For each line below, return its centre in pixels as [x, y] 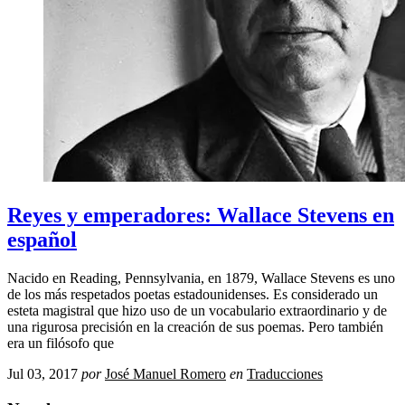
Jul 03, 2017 [42, 374]
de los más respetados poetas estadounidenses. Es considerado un [193, 295]
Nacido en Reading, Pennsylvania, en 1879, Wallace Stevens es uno [201, 278]
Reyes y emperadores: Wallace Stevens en [201, 216]
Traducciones [285, 374]
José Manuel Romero [165, 374]
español [42, 240]
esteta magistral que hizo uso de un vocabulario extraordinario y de [197, 311]
